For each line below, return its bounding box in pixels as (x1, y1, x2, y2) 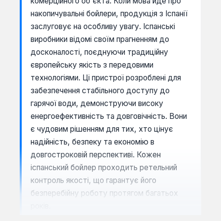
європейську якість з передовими (31, 60, 153, 70)
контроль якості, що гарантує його (31, 175, 156, 185)
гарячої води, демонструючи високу (31, 98, 163, 108)
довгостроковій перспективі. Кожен (31, 149, 161, 159)
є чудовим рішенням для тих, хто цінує (31, 124, 173, 134)
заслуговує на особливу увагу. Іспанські (31, 21, 175, 31)
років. (31, 201, 51, 211)
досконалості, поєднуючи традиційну (31, 47, 168, 57)
